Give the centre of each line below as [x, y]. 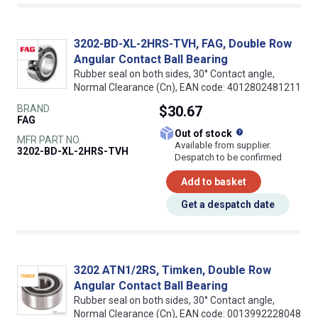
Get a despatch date [228, 204]
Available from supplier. [223, 145]
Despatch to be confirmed [228, 157]
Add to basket [214, 181]
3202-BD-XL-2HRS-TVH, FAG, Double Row [183, 43]
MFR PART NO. [49, 139]
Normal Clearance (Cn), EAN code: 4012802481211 [187, 87]
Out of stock [208, 133]
